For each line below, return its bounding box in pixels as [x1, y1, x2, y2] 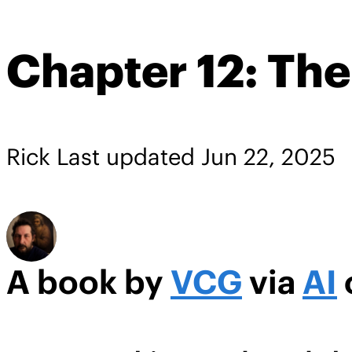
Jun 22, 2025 [201, 142, 335, 172]
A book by [6, 262, 170, 303]
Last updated [57, 142, 201, 172]
